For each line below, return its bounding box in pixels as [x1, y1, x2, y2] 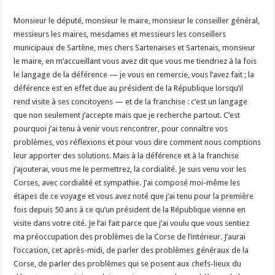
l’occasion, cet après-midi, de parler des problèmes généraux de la [14, 245, 249, 255]
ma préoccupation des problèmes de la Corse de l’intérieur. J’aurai [14, 231, 246, 241]
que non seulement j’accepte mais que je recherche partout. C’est [14, 110, 241, 120]
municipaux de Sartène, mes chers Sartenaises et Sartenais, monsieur [14, 42, 256, 52]
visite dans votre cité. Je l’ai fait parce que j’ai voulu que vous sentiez [14, 218, 250, 228]
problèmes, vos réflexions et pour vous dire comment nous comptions [14, 137, 261, 147]
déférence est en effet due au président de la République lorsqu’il [14, 83, 244, 93]
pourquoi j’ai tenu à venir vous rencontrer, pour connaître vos [14, 123, 228, 133]
